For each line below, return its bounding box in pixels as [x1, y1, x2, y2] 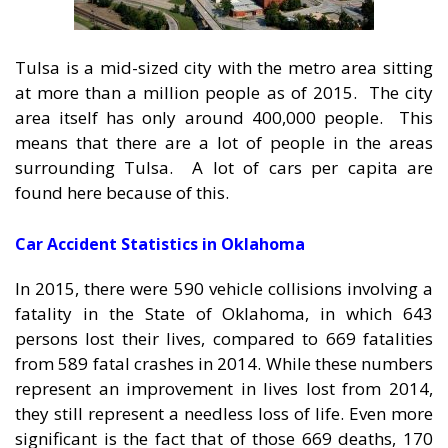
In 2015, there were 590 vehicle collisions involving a [15, 276, 433, 300]
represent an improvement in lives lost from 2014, [15, 376, 433, 400]
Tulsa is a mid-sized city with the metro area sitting [15, 56, 433, 80]
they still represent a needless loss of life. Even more [15, 401, 433, 425]
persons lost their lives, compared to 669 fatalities [15, 326, 433, 350]
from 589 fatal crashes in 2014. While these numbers [15, 351, 433, 375]
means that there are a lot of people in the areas [15, 131, 433, 155]
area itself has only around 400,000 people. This [15, 106, 433, 130]
